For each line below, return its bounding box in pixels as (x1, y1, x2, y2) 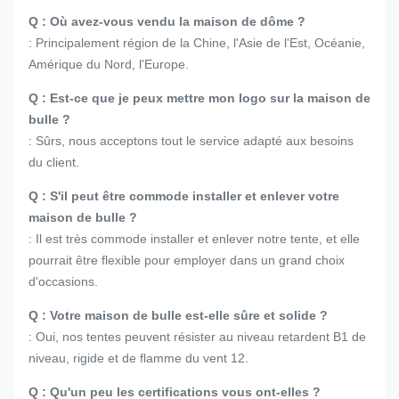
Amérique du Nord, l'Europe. (28, 56, 189, 71)
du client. (28, 154, 79, 169)
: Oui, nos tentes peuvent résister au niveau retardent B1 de (28, 329, 366, 344)
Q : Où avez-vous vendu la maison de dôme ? (28, 13, 305, 28)
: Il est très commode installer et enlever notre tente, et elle (28, 231, 360, 246)
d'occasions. (28, 273, 98, 289)
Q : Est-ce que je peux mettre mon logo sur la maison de (28, 90, 370, 105)
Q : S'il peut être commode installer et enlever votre (28, 188, 339, 203)
